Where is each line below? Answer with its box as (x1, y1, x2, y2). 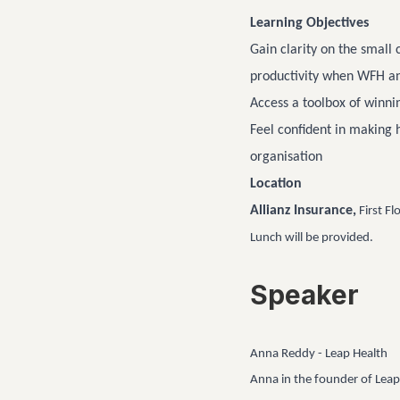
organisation (250, 150, 322, 164)
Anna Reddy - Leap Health (250, 347, 387, 361)
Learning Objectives (250, 16, 369, 30)
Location (250, 177, 302, 191)
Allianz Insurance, (250, 204, 356, 218)
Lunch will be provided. (250, 231, 376, 245)
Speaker (250, 279, 359, 311)
